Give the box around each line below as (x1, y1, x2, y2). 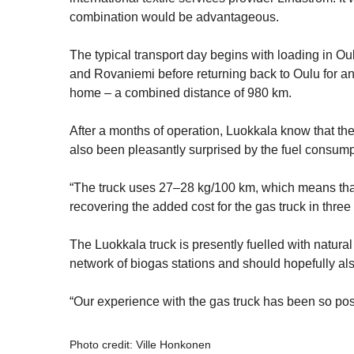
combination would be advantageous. (70, 10, 279, 24)
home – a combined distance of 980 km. (70, 86, 292, 100)
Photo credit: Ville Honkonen (70, 338, 214, 352)
